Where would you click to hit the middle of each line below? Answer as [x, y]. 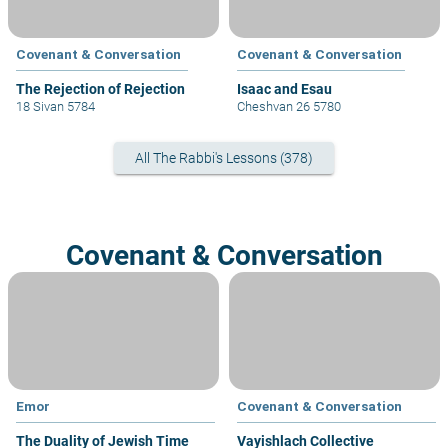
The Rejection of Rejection [100, 88]
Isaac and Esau [284, 88]
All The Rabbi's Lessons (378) [224, 157]
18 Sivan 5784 [55, 106]
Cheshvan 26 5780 [289, 106]
